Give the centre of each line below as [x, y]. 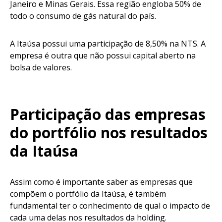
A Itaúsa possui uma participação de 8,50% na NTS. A [108, 44]
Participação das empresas [108, 114]
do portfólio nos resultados [109, 133]
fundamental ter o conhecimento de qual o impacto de [110, 206]
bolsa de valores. [43, 68]
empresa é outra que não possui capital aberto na [103, 56]
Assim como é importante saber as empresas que [101, 182]
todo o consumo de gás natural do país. [84, 16]
